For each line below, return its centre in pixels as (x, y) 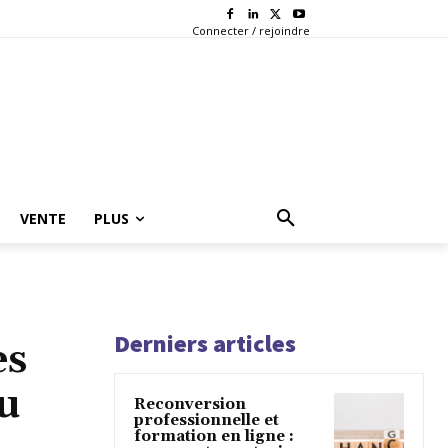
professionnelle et (206, 420)
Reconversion (190, 404)
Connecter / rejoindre (250, 30)
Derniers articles (205, 343)
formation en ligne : (214, 436)
